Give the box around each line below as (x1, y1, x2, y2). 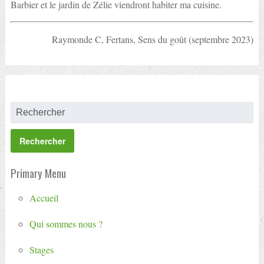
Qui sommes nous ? (29, 217, 103, 230)
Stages (29, 243, 54, 256)
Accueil (29, 192, 58, 204)
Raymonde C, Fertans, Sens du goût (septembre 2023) (52, 33, 254, 45)
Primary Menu (10, 165, 66, 181)
